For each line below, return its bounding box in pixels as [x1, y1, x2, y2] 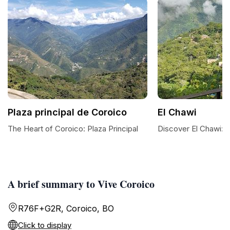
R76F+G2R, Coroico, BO [18, 203, 114, 214]
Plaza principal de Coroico [8, 107, 127, 118]
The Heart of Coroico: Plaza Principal [8, 124, 138, 133]
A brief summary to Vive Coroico [8, 177, 155, 191]
